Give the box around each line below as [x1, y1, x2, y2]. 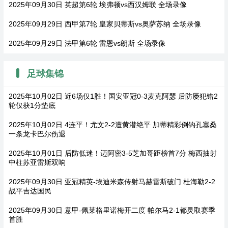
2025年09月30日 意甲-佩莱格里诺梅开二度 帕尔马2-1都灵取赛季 [8, 206, 215, 214]
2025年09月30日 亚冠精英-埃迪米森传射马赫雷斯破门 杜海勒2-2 [8, 177, 215, 186]
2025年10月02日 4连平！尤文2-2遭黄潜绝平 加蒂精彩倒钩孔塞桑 [8, 120, 217, 129]
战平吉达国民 [8, 186, 51, 195]
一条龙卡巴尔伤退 [8, 129, 66, 138]
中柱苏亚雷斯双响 [8, 158, 66, 166]
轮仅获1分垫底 [8, 101, 55, 109]
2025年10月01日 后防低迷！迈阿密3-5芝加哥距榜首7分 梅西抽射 [8, 149, 217, 157]
